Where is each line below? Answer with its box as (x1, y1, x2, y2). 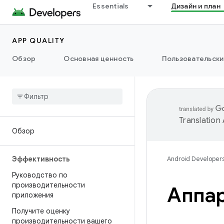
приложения (12, 190, 53, 199)
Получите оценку (12, 206, 70, 215)
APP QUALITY (12, 36, 65, 45)
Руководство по (12, 170, 67, 179)
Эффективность (12, 154, 70, 163)
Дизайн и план (170, 1, 220, 10)
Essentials (92, 1, 129, 10)
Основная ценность (63, 54, 134, 63)
